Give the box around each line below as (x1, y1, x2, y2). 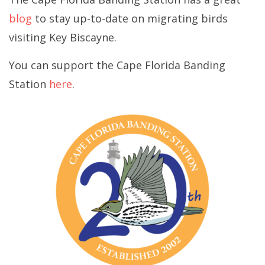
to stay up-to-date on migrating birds (32, 11, 228, 25)
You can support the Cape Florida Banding (9, 57, 225, 72)
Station (9, 76, 49, 91)
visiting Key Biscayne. (9, 30, 119, 44)
